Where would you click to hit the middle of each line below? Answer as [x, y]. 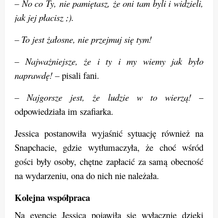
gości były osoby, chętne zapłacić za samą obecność [109, 162]
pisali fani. [79, 75]
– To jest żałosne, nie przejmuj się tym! [83, 39]
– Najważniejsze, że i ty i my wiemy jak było [109, 61]
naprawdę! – [37, 75]
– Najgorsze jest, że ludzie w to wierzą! [103, 97]
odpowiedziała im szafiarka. [64, 111]
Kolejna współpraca [52, 198]
